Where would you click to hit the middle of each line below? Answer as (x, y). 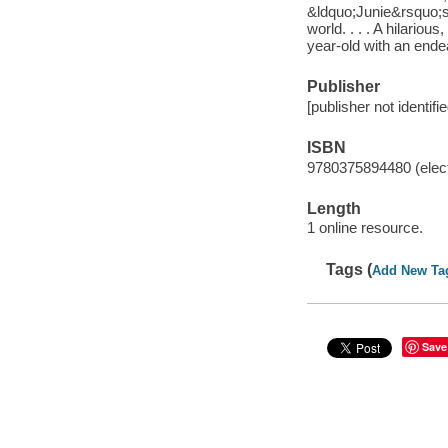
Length (333, 208)
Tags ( (349, 269)
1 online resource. (364, 228)
